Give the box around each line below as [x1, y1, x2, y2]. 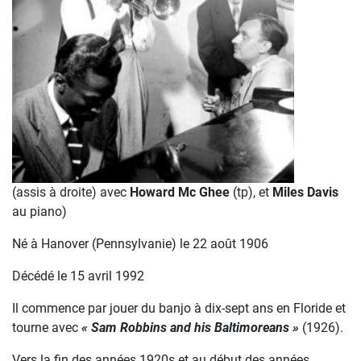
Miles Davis [272, 185, 338, 200]
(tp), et [230, 185, 272, 200]
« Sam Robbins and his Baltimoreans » [81, 320, 299, 335]
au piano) [12, 204, 67, 219]
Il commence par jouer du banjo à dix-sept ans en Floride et [12, 301, 346, 316]
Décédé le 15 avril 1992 [12, 268, 144, 284]
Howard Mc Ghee [130, 185, 230, 200]
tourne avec [12, 320, 81, 335]
